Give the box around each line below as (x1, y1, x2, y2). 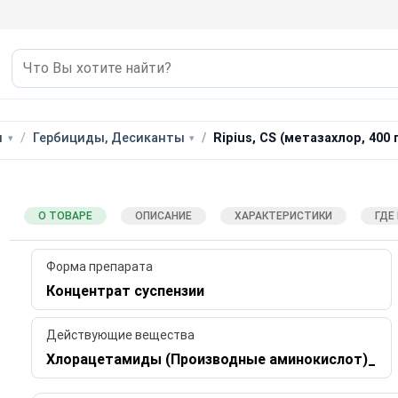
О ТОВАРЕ (37, 209, 92, 222)
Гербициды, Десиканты (32, 130, 185, 146)
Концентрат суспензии (45, 283, 204, 300)
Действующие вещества (45, 328, 195, 343)
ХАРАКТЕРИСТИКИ (234, 209, 332, 222)
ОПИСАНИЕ (134, 209, 192, 222)
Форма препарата (45, 259, 153, 275)
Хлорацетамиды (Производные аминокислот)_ (45, 351, 376, 369)
